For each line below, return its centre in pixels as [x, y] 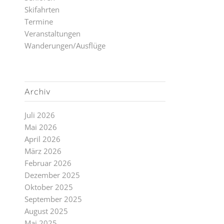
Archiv [37, 91]
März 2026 [43, 151]
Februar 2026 [48, 163]
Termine [38, 21]
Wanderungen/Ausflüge [65, 45]
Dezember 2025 [52, 175]
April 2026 [42, 139]
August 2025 [46, 211]
